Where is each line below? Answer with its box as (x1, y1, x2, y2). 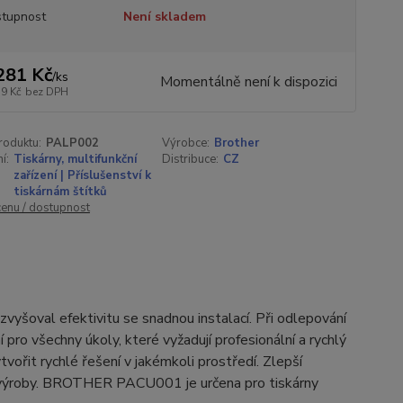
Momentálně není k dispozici (159, 72, 337, 92)
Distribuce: (162, 151, 219, 167)
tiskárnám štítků (13, 184, 107, 200)
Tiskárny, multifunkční (13, 151, 137, 167)
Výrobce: (162, 135, 210, 151)
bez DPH (24, 85, 68, 99)
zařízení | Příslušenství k (13, 167, 151, 184)
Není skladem (122, 8, 206, 25)
